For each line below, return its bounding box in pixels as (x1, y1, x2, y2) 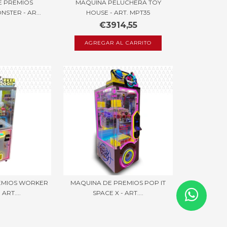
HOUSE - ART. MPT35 (86, 9, 150, 17)
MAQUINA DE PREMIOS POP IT (70, 178, 166, 186)
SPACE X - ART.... (93, 188, 144, 197)
